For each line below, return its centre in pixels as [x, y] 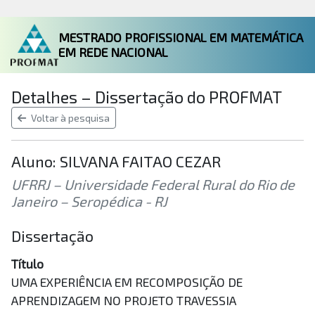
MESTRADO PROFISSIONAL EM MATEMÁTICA [181, 38]
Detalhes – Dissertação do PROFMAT [147, 97]
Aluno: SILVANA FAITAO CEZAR [116, 161]
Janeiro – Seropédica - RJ [89, 201]
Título [27, 264]
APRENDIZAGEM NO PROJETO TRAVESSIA [124, 301]
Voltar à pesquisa [69, 118]
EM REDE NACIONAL [113, 52]
